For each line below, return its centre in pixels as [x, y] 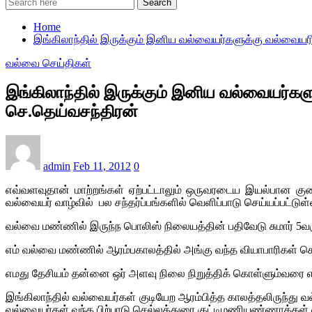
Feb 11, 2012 [102, 166]
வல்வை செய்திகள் [48, 63]
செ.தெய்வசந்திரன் [72, 111]
